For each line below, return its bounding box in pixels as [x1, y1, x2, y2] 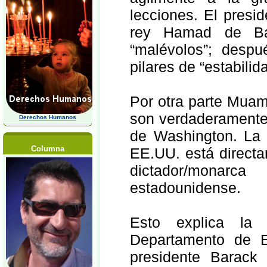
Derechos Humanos [19, 114, 76, 120]
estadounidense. [130, 179, 241, 196]
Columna [31, 144, 64, 153]
